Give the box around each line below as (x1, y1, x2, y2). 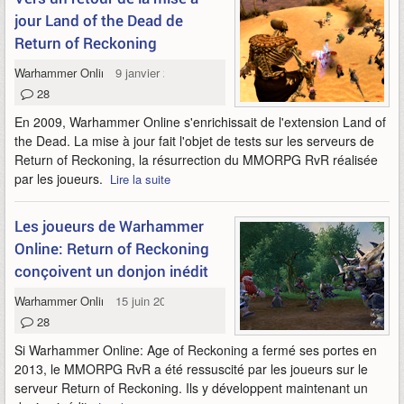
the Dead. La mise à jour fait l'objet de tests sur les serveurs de (14, 132, 374, 150)
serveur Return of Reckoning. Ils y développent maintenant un (14, 379, 368, 397)
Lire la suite (110, 170, 170, 188)
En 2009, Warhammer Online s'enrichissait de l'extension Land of (14, 113, 386, 131)
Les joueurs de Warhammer (14, 216, 204, 236)
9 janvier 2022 (115, 64, 189, 81)
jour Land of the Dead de (14, 10, 183, 31)
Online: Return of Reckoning (14, 238, 209, 259)
